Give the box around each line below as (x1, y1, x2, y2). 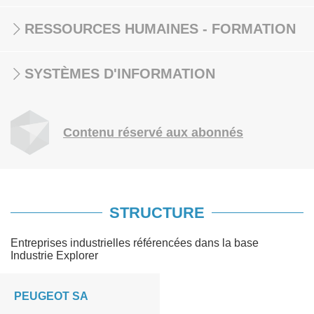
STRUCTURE (109, 204, 205, 221)
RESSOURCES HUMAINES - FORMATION (25, 21, 296, 36)
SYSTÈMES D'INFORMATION (25, 66, 215, 81)
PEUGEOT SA (14, 290, 88, 302)
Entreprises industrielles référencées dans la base (11, 237, 259, 249)
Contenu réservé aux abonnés (63, 125, 243, 139)
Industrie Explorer (11, 250, 98, 261)
